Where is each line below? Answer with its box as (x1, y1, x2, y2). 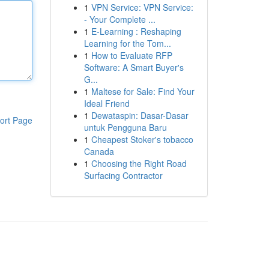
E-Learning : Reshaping (91, 25, 181, 37)
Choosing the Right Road (91, 157, 187, 169)
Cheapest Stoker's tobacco (91, 133, 193, 145)
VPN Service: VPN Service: (91, 1, 193, 13)
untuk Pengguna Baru (83, 121, 167, 133)
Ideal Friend (83, 97, 130, 109)
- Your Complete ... (83, 13, 156, 25)
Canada (83, 145, 114, 157)
